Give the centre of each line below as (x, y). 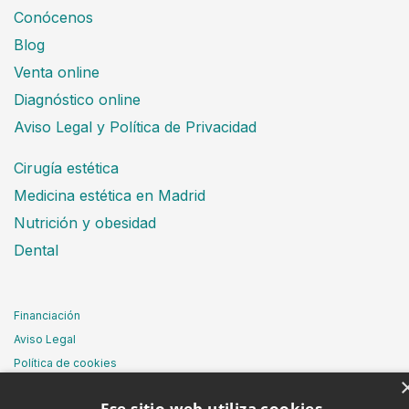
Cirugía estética (66, 168)
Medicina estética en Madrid (110, 195)
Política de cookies (65, 362)
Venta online (57, 72)
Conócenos (53, 17)
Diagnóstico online (77, 99)
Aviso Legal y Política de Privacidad (135, 126)
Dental (36, 250)
